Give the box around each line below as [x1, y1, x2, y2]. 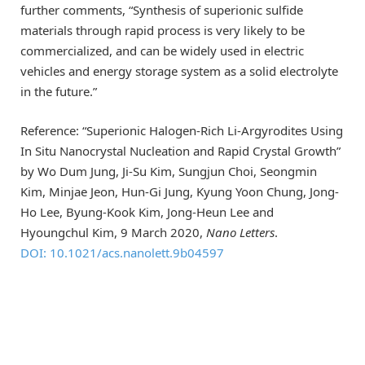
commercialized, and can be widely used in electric [20, 42, 304, 59]
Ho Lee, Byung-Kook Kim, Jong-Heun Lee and [20, 203, 274, 220]
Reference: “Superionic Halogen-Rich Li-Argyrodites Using [20, 121, 343, 139]
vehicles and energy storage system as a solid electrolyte [20, 62, 338, 79]
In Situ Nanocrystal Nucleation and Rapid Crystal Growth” [20, 142, 341, 159]
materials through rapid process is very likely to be [20, 21, 305, 38]
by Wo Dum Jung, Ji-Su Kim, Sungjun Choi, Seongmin [20, 162, 317, 179]
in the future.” [20, 82, 97, 99]
